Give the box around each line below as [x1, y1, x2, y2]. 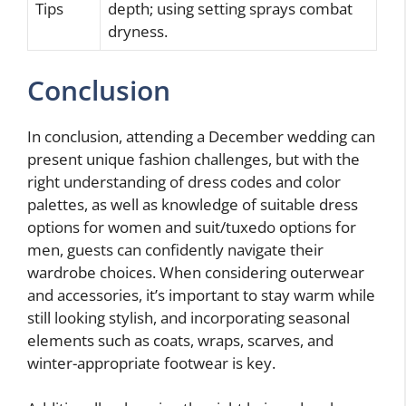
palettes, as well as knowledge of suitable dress [27, 193, 358, 215]
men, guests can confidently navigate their [27, 238, 324, 260]
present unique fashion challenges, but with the [27, 148, 360, 169]
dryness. [108, 21, 168, 43]
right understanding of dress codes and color [27, 170, 341, 192]
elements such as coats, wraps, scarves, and [27, 329, 333, 351]
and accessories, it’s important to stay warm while [27, 284, 375, 305]
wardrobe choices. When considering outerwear [27, 261, 364, 283]
